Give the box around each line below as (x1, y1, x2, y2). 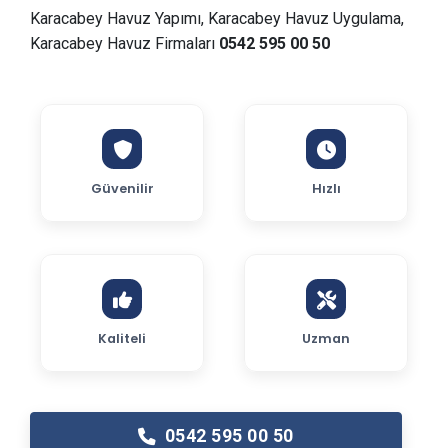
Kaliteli (98, 330, 146, 347)
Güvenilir (90, 180, 154, 197)
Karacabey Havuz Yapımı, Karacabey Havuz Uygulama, (30, 9, 404, 28)
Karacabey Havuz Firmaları (30, 34, 219, 53)
